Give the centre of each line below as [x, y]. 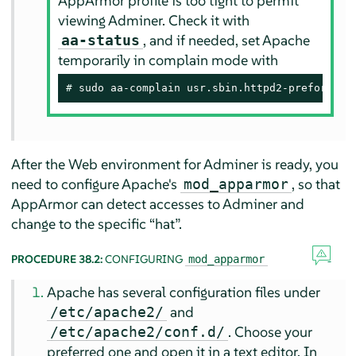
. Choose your [271, 332]
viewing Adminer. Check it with [153, 20]
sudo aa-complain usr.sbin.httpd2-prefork [205, 87]
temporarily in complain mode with [168, 60]
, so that [315, 184]
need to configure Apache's [95, 184]
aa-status [100, 40]
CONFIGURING [145, 259]
